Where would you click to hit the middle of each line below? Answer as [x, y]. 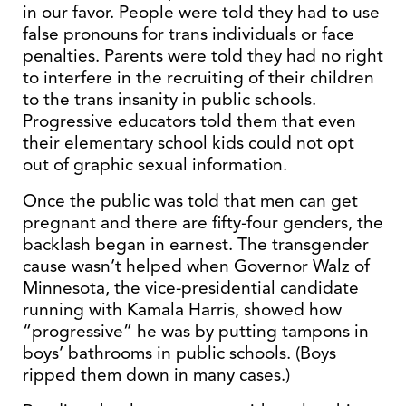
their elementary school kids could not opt [188, 143]
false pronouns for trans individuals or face [188, 34]
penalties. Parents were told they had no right [203, 56]
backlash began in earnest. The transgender [196, 244]
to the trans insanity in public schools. [169, 99]
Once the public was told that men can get [190, 201]
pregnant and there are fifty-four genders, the [203, 222]
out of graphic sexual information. [155, 164]
